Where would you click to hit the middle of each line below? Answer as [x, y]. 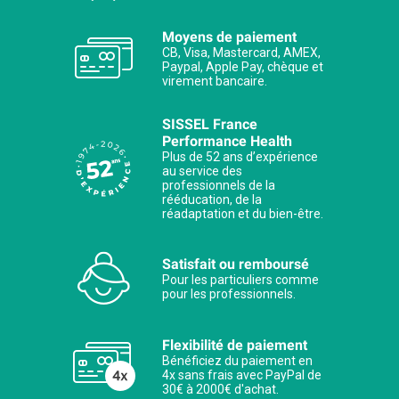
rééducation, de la [212, 200]
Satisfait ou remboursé [236, 265]
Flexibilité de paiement [235, 346]
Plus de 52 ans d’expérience [240, 157]
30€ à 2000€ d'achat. [220, 390]
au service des [202, 171]
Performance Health [227, 142]
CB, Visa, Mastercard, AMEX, [241, 53]
